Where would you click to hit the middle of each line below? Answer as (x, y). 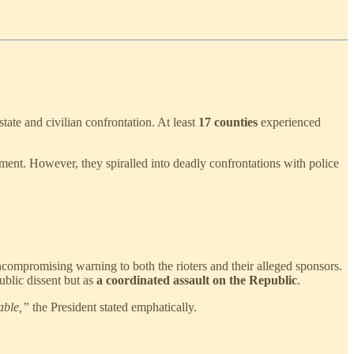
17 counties (228, 122)
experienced (289, 122)
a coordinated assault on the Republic (197, 280)
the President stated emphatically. (113, 307)
